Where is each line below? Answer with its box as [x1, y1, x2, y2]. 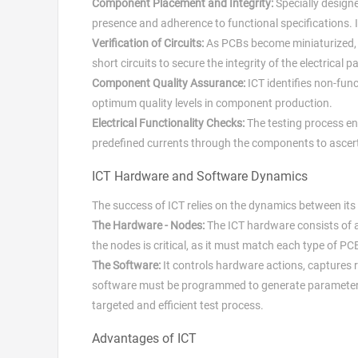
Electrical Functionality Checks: [92, 117, 245, 130]
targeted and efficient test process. [92, 299, 264, 312]
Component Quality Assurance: [92, 77, 248, 90]
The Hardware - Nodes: [92, 219, 205, 233]
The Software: [92, 259, 163, 272]
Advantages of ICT [92, 331, 197, 347]
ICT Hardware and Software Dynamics [92, 169, 308, 185]
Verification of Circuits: [92, 37, 204, 50]
